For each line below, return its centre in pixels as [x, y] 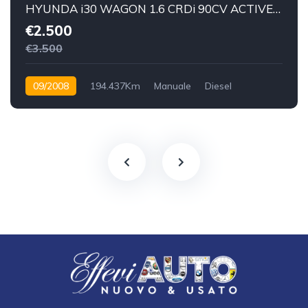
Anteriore [46, 106]
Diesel [218, 86]
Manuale [173, 86]
